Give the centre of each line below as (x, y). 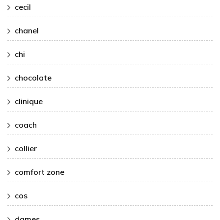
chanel (27, 31)
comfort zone (40, 172)
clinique (29, 101)
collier (26, 149)
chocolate (33, 78)
